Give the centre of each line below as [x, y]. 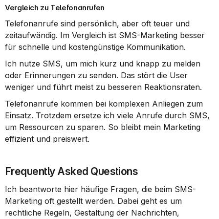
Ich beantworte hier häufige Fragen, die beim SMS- [100, 189]
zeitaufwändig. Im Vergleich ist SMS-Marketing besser [105, 35]
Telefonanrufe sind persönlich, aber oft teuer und [97, 23]
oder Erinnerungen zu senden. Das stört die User [96, 75]
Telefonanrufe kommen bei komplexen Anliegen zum [104, 104]
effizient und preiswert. [47, 139]
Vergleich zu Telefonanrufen [55, 8]
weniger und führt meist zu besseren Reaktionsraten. [103, 87]
